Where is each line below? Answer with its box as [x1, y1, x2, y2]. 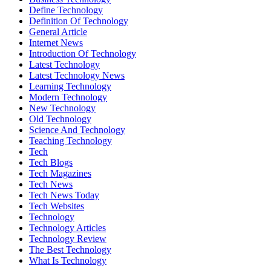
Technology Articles [29, 222, 106, 233]
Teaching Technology [29, 135, 112, 146]
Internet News [29, 37, 83, 48]
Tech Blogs [29, 157, 73, 168]
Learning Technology [29, 80, 111, 91]
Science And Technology [29, 124, 125, 135]
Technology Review [29, 233, 106, 244]
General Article [29, 26, 87, 37]
